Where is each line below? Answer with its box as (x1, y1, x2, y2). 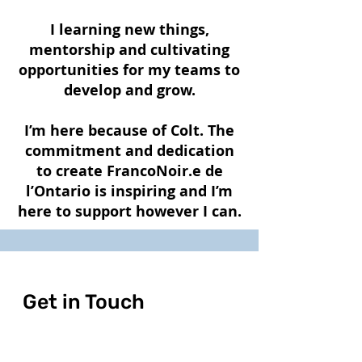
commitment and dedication (24, 141, 234, 161)
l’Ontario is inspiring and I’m (26, 181, 233, 201)
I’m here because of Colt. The (24, 120, 234, 141)
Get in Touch (23, 290, 145, 314)
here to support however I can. (17, 201, 242, 221)
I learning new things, (49, 19, 209, 40)
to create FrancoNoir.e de (36, 161, 223, 181)
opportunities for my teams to (19, 60, 240, 80)
